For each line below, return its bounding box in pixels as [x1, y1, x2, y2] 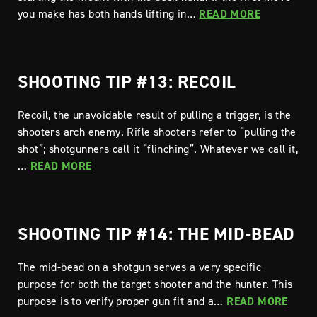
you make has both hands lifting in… [18, 6, 200, 21]
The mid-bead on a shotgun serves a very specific [18, 260, 262, 274]
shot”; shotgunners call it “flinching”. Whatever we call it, [18, 142, 298, 156]
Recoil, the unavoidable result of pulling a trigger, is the [18, 108, 292, 122]
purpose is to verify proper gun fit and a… [18, 294, 227, 308]
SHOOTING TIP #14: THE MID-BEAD [18, 222, 295, 245]
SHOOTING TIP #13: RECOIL [18, 70, 237, 93]
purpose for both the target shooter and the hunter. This [18, 277, 293, 291]
